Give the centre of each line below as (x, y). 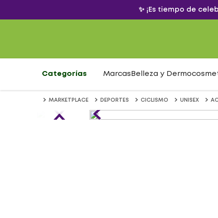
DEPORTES (115, 100)
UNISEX (190, 100)
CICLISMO (154, 100)
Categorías (64, 74)
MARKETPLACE (69, 100)
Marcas (117, 74)
